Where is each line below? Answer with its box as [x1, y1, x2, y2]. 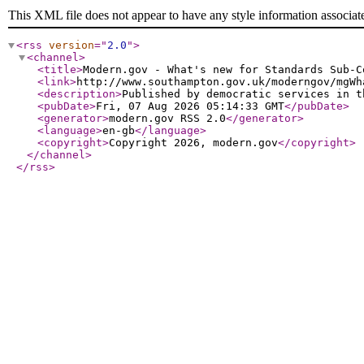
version [49, 39, 94, 51]
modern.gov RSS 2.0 [109, 112, 226, 124]
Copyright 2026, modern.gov [109, 136, 278, 149]
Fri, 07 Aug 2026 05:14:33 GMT [96, 100, 284, 112]
